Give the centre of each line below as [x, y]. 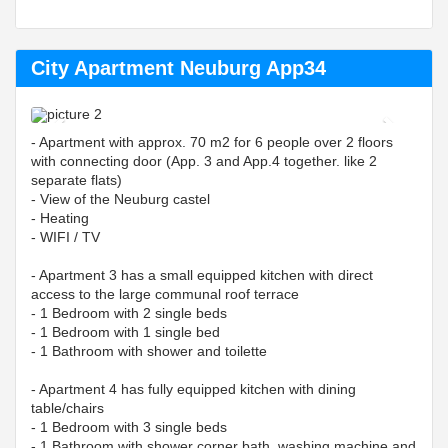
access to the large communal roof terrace [171, 294]
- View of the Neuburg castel [120, 199]
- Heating [60, 218]
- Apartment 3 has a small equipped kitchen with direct [202, 275]
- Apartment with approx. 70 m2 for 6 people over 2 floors [212, 142]
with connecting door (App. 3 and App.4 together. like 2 [204, 161]
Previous [97, 120]
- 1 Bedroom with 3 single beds [129, 427]
